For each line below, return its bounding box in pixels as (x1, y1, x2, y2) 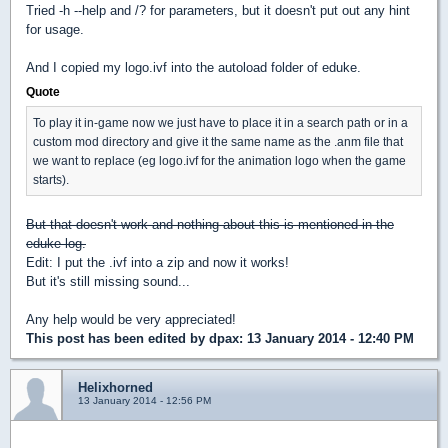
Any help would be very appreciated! (26, 311, 236, 327)
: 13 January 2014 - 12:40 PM (239, 330, 414, 346)
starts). (33, 172, 69, 186)
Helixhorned (78, 379, 153, 395)
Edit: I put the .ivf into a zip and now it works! (26, 254, 289, 270)
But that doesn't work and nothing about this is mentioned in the (26, 216, 394, 232)
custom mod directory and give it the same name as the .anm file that (33, 134, 403, 148)
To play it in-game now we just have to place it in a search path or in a (33, 115, 408, 129)
